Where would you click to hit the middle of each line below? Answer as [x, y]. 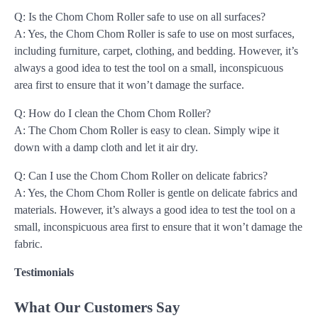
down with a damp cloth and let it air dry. [106, 147]
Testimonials [44, 272]
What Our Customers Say [97, 307]
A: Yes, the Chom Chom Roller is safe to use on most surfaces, [154, 33]
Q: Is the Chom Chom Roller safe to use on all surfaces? [140, 16]
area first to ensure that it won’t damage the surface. [129, 84]
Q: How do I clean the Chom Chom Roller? [113, 113]
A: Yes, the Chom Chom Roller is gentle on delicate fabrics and [156, 192]
